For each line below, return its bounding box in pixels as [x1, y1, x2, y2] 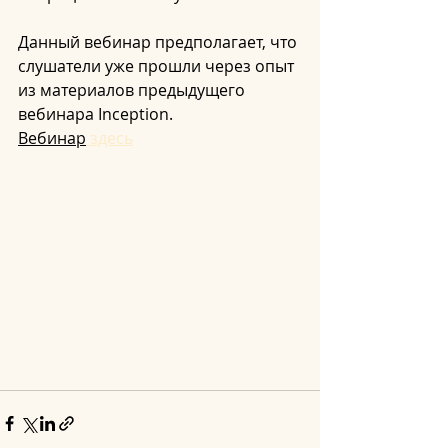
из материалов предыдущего [18, 79, 249, 101]
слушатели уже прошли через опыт [18, 55, 298, 77]
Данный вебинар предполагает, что [18, 31, 301, 53]
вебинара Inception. [18, 103, 173, 125]
